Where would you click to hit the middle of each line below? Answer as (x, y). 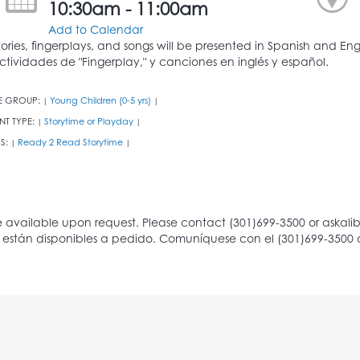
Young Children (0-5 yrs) (100, 100)
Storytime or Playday (89, 121)
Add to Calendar (96, 29)
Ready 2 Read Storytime (70, 142)
